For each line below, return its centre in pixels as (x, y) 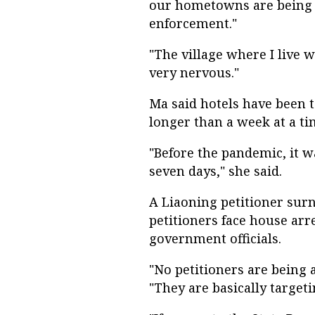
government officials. (215, 239)
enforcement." (193, 24)
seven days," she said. (216, 171)
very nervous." (194, 73)
